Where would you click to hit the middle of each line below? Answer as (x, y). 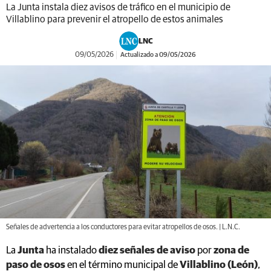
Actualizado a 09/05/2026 (158, 55)
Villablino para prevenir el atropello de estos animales (115, 19)
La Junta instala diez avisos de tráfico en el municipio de (118, 7)
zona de (231, 250)
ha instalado (72, 250)
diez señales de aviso (148, 250)
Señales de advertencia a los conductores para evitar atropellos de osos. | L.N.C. (123, 227)
